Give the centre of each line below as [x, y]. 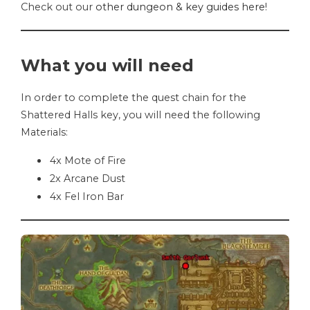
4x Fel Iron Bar [87, 197]
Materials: [44, 133]
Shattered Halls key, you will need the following [140, 115]
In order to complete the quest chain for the [134, 98]
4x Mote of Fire [88, 161]
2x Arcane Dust [88, 179]
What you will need [107, 66]
